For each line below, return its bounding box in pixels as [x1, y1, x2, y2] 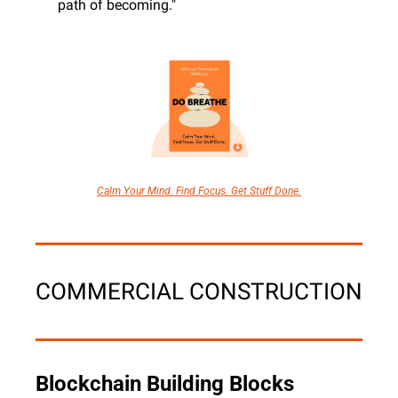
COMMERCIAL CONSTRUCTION [36, 277, 362, 305]
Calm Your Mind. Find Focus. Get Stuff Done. [97, 184, 301, 197]
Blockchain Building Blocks [36, 370, 294, 396]
